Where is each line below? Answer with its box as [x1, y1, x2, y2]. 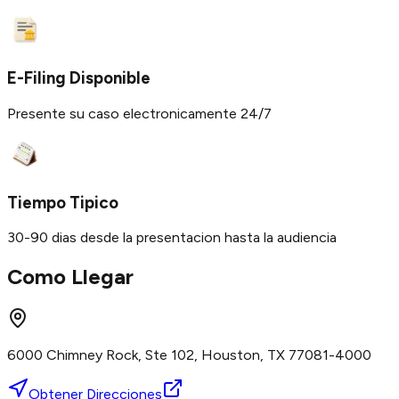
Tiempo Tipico [7, 191, 118, 213]
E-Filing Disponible [7, 68, 151, 89]
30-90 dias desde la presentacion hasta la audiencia [7, 229, 337, 247]
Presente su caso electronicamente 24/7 [7, 104, 272, 122]
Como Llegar [7, 264, 134, 290]
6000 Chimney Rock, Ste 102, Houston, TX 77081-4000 [7, 346, 371, 364]
